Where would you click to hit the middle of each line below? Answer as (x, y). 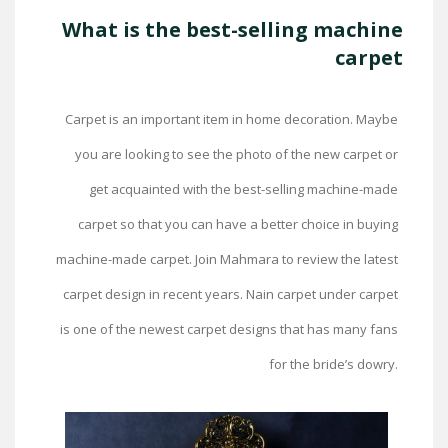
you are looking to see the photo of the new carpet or (236, 154)
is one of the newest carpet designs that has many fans (229, 329)
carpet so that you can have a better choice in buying (238, 224)
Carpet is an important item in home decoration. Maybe (231, 119)
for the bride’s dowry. (333, 364)
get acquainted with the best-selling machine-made (243, 189)
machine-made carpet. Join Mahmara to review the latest (227, 259)
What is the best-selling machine (232, 30)
